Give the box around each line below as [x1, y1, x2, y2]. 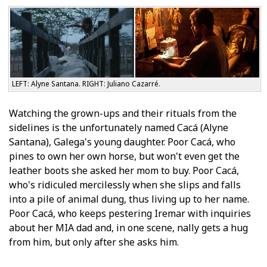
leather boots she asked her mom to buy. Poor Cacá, [9, 163, 239, 177]
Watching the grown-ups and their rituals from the [9, 106, 237, 120]
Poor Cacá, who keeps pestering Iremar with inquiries [9, 206, 251, 220]
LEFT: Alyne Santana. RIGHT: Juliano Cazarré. [12, 78, 160, 89]
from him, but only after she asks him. [9, 235, 179, 249]
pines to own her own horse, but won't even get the [9, 149, 240, 163]
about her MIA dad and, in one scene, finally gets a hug [9, 221, 248, 234]
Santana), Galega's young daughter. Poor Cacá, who [9, 135, 235, 148]
